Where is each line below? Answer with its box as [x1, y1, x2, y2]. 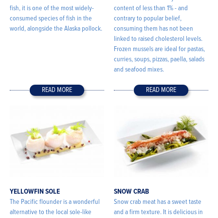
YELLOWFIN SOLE [10, 187, 60, 197]
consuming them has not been [114, 24, 193, 34]
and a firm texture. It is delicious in [114, 208, 203, 217]
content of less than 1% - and [114, 4, 188, 13]
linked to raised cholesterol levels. [114, 35, 202, 44]
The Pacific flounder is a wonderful [10, 198, 100, 207]
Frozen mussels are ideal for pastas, [114, 45, 205, 54]
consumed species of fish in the [10, 14, 92, 23]
